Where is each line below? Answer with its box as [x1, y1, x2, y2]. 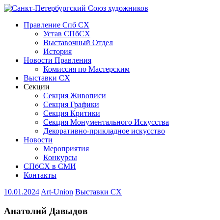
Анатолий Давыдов [4, 205, 87, 216]
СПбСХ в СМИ [24, 162, 76, 170]
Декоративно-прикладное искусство [43, 127, 165, 135]
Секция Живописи [43, 91, 106, 100]
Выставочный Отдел [43, 38, 113, 47]
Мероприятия [43, 144, 89, 153]
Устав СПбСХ [43, 29, 90, 38]
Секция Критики [43, 109, 100, 117]
